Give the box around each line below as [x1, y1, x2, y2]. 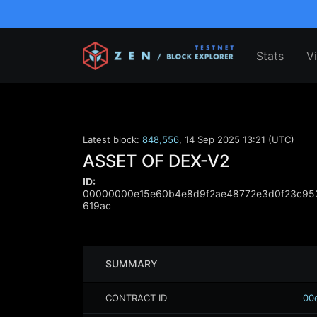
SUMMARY [105, 258, 158, 270]
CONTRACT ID [105, 292, 167, 304]
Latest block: [83, 134, 142, 145]
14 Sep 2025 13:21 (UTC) [185, 134, 294, 145]
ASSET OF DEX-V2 [83, 151, 230, 171]
